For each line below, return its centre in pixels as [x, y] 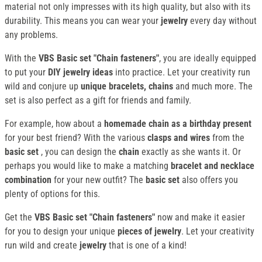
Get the [20, 218]
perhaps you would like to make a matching [88, 166]
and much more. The [213, 87]
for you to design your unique [61, 232]
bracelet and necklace [213, 166]
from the [227, 138]
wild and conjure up [43, 87]
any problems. [31, 35]
